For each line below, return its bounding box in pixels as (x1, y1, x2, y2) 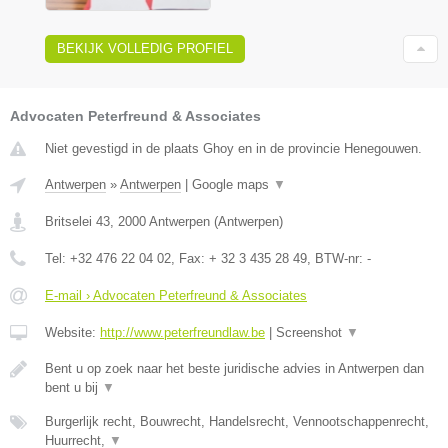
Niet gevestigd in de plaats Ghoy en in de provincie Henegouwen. (45, 140, 422, 156)
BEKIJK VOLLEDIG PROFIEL (57, 40, 233, 56)
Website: (45, 324, 100, 340)
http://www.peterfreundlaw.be (100, 324, 265, 340)
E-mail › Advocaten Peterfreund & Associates (45, 287, 307, 303)
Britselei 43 (45, 213, 110, 229)
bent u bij (45, 379, 102, 395)
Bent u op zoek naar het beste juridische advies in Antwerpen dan (45, 360, 424, 376)
